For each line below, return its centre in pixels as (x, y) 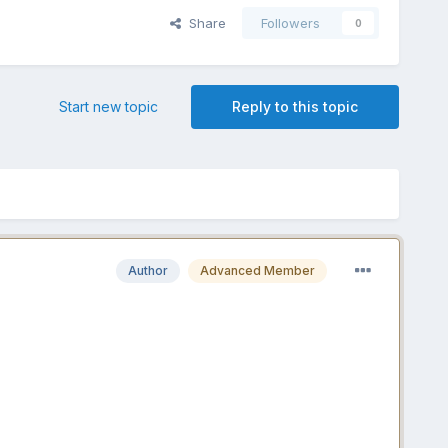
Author (148, 271)
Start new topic (109, 107)
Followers (291, 23)
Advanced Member (258, 271)
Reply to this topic (295, 107)
